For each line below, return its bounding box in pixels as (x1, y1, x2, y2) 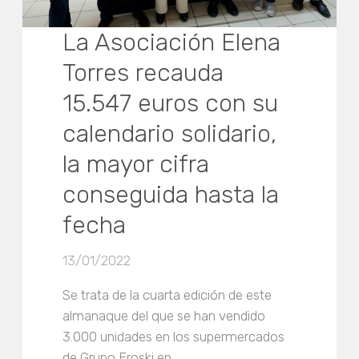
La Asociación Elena (63, 28, 281, 58)
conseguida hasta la (63, 180, 280, 210)
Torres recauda (63, 58, 224, 88)
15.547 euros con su (63, 89, 279, 119)
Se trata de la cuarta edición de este (63, 287, 272, 304)
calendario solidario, (63, 119, 277, 149)
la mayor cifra (63, 150, 210, 179)
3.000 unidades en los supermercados (63, 329, 285, 345)
